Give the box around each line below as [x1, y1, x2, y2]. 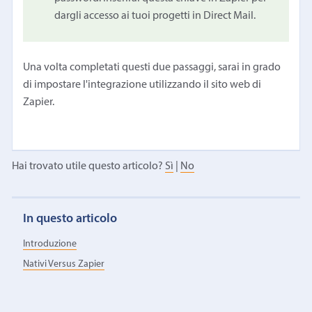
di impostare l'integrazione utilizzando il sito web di [23, 79, 262, 91]
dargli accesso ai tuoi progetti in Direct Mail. [54, 10, 256, 22]
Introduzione [23, 239, 77, 250]
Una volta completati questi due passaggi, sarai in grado [23, 61, 281, 73]
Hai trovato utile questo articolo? [11, 160, 165, 172]
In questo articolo [23, 212, 118, 226]
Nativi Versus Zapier [23, 259, 105, 270]
